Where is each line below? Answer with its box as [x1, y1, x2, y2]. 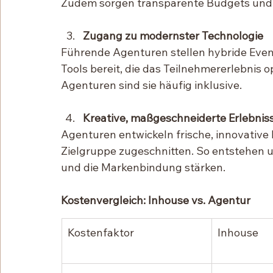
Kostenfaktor [68, 225, 134, 240]
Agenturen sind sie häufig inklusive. [61, 78, 242, 93]
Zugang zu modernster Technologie [83, 29, 263, 43]
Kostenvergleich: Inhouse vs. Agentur [61, 193, 250, 208]
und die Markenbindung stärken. [61, 160, 225, 175]
